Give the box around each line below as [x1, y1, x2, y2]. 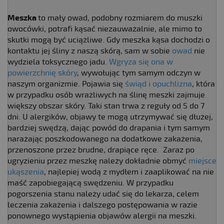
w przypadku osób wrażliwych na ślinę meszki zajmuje [7, 89, 205, 100]
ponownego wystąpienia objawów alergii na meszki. [7, 210, 196, 221]
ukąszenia [7, 166, 44, 177]
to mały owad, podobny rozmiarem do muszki [38, 12, 202, 23]
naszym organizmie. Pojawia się [7, 78, 125, 89]
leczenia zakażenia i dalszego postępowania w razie [7, 199, 197, 210]
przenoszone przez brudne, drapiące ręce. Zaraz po [7, 144, 194, 155]
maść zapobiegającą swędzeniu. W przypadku [7, 177, 173, 188]
